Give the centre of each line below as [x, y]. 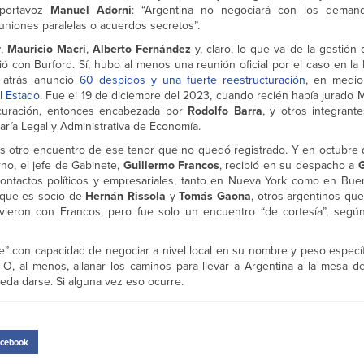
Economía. [175, 126]
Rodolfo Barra [225, 111]
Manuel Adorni [91, 10]
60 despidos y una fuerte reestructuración [192, 80]
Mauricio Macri [46, 49]
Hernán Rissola [128, 196]
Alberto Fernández [142, 49]
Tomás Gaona [213, 196]
